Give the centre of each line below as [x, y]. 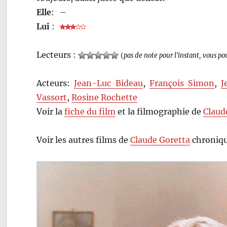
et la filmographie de [160, 111]
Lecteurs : [58, 54]
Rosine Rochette [105, 97]
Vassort [52, 97]
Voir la [51, 111]
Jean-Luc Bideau [108, 83]
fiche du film [90, 111]
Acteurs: [55, 83]
